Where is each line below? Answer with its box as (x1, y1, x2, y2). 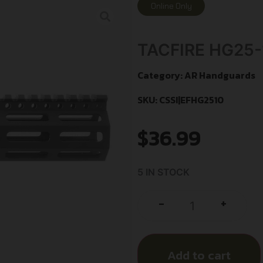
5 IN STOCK (137, 166, 190, 178)
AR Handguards (184, 68, 255, 83)
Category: (137, 68, 184, 83)
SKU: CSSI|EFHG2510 (137, 93, 224, 107)
